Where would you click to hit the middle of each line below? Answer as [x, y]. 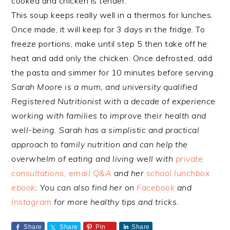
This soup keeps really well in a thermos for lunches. [112, 15]
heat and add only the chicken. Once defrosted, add [112, 58]
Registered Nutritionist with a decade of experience [113, 101]
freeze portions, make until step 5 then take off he [109, 44]
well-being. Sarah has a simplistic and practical [106, 130]
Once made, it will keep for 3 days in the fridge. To [108, 30]
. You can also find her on [86, 188]
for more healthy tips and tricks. [118, 202]
